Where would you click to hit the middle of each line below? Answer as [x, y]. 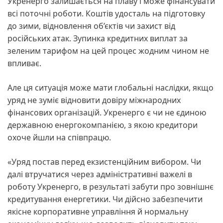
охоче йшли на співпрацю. [60, 137]
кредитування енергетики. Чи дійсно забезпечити [105, 199]
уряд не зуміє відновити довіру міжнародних [94, 100]
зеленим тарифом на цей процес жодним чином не [108, 51]
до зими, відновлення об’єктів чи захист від [91, 26]
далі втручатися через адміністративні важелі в [100, 174]
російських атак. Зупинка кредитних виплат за [98, 38]
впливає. [25, 63]
